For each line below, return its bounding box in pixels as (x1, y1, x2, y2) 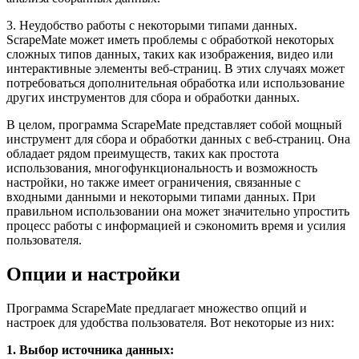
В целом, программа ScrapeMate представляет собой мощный (6, 118, 342, 132)
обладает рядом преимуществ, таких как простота (6, 147, 279, 161)
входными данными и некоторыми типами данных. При (6, 190, 316, 204)
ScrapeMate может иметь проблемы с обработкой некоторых (6, 33, 334, 47)
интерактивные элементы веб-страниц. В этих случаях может (6, 62, 345, 76)
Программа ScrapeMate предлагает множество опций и (6, 301, 307, 315)
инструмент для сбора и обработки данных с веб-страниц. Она (6, 132, 350, 147)
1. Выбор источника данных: (6, 342, 174, 357)
